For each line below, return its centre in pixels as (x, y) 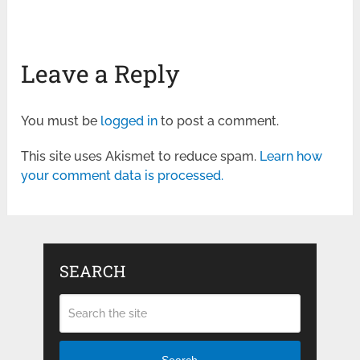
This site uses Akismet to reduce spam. (141, 156)
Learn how (291, 156)
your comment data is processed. (123, 175)
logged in (129, 121)
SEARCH (92, 270)
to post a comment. (219, 121)
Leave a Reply (100, 73)
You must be (61, 121)
